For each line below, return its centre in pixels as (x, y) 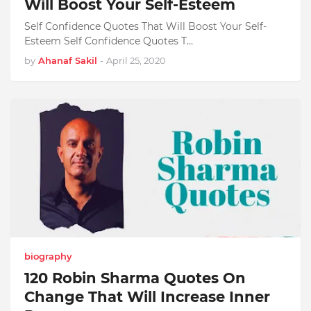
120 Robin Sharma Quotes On (135, 278)
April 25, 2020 (136, 60)
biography (48, 256)
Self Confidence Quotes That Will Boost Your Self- (145, 26)
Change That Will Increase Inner (147, 297)
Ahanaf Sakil (68, 60)
